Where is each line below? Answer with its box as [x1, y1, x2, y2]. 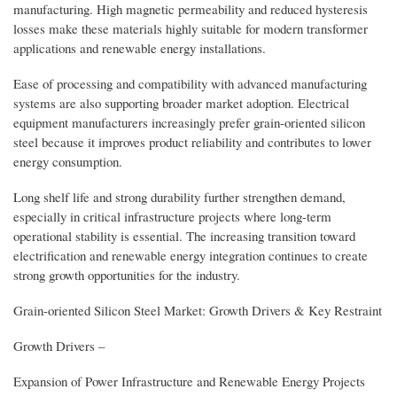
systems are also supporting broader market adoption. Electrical [13, 94, 349, 112]
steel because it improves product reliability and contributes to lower [13, 133, 371, 151]
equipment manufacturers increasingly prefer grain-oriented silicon [13, 113, 365, 131]
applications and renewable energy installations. [13, 39, 266, 58]
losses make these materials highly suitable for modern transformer [13, 19, 368, 38]
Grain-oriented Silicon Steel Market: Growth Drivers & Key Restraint [13, 300, 382, 319]
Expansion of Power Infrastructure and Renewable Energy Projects [13, 371, 365, 390]
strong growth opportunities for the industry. [13, 265, 240, 284]
